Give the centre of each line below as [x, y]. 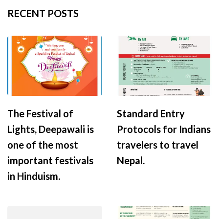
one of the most [43, 145]
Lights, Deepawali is [51, 129]
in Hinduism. [34, 176]
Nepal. [131, 161]
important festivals [50, 161]
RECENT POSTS [43, 13]
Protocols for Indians [164, 129]
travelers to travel [158, 145]
